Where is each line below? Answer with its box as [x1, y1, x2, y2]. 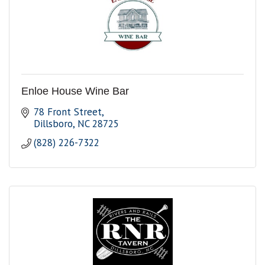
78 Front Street [34, 105, 102, 119]
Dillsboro [34, 117, 73, 131]
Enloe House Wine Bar [21, 85, 129, 98]
